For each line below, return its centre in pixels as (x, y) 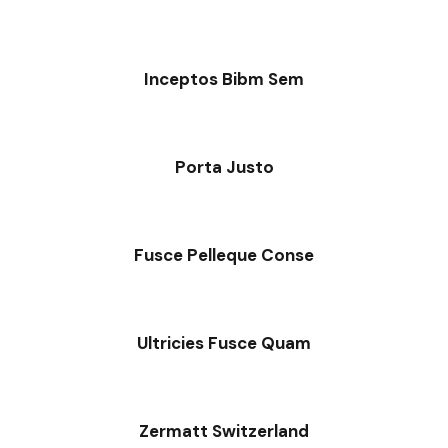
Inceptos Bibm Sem (224, 79)
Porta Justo (224, 167)
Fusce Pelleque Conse (224, 255)
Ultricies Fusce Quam (224, 343)
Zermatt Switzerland (224, 431)
